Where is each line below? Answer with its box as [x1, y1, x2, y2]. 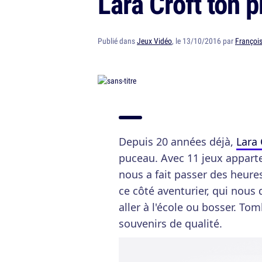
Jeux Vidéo [137, 36, 172, 46]
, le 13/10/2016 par [172, 36, 235, 46]
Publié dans [98, 36, 137, 46]
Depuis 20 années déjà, [119, 135, 236, 149]
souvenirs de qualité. [119, 216, 222, 230]
